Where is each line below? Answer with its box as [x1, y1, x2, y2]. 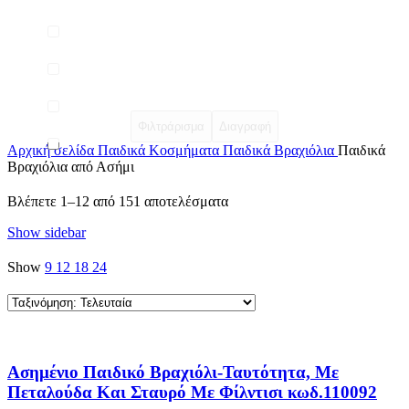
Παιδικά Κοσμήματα [98, 142, 223, 158]
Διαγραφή [219, 119, 271, 133]
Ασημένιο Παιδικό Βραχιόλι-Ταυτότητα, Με [7, 362, 339, 383]
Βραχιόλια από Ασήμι [7, 158, 134, 174]
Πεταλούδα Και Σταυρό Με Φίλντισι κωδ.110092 [7, 383, 377, 403]
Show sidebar [7, 224, 86, 240]
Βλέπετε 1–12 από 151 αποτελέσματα [7, 193, 228, 209]
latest [227, 225, 257, 241]
